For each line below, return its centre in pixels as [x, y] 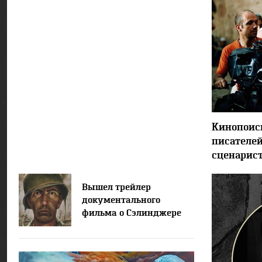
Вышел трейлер [116, 187]
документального [121, 200]
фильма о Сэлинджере [132, 213]
